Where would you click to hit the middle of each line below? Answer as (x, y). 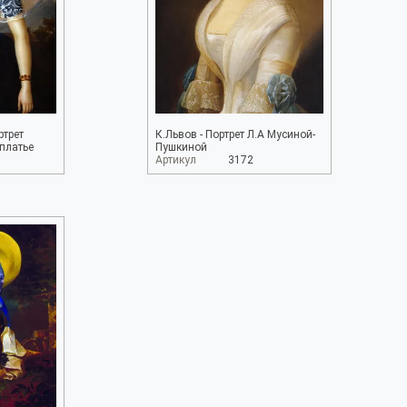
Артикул (175, 160)
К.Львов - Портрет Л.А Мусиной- (235, 134)
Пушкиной (181, 147)
